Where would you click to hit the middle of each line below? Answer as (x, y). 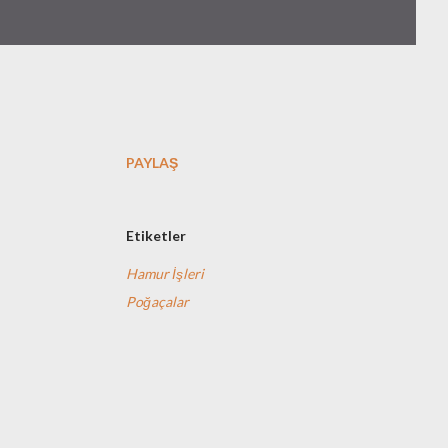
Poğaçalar (157, 301)
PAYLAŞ (152, 162)
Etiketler (156, 235)
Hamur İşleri (165, 273)
